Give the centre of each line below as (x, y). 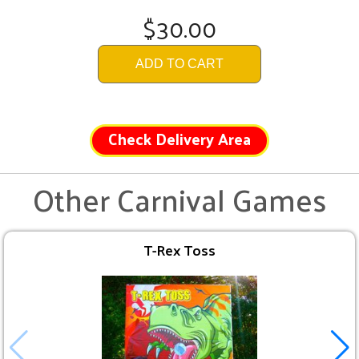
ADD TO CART (179, 64)
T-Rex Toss (179, 250)
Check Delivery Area (179, 139)
